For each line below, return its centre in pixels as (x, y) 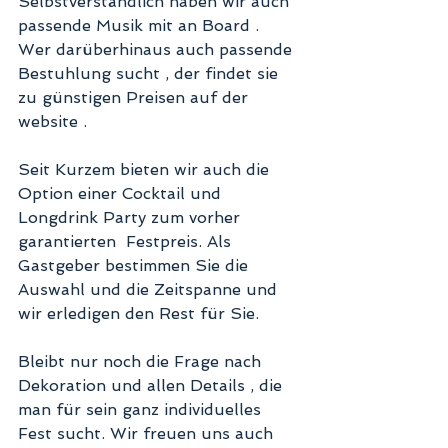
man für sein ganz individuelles (142, 409)
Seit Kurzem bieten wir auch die (146, 169)
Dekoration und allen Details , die (152, 385)
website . (55, 121)
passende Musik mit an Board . (141, 25)
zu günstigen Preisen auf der (135, 97)
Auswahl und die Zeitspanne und (150, 289)
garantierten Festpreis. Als (127, 241)
